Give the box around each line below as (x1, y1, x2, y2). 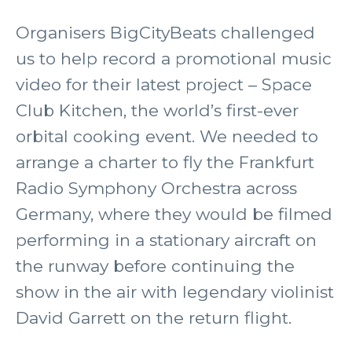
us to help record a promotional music (16, 49, 332, 68)
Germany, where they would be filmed (16, 204, 332, 224)
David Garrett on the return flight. (16, 308, 291, 328)
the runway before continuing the (16, 256, 295, 276)
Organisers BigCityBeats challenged (16, 23, 315, 42)
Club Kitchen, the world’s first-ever (16, 101, 299, 120)
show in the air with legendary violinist (16, 282, 334, 302)
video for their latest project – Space (16, 75, 312, 94)
